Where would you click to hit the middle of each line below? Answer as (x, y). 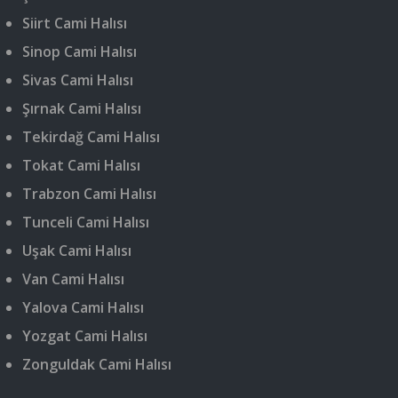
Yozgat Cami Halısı (85, 336)
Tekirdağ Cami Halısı (91, 137)
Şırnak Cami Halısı (82, 109)
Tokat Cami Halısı (81, 166)
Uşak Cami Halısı (77, 251)
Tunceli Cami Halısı (86, 223)
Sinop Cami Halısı (80, 52)
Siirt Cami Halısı (75, 24)
